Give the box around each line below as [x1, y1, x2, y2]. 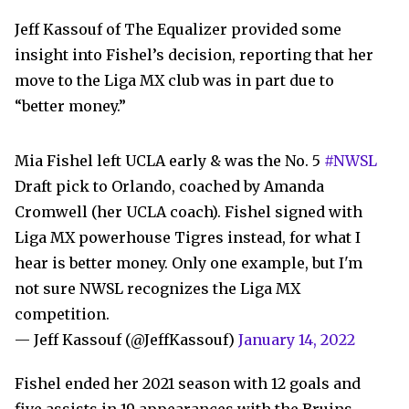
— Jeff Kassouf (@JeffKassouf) [15, 330, 238, 350]
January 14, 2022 [238, 330, 355, 350]
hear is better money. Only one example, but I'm [15, 254, 362, 273]
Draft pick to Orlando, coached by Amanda [15, 177, 324, 196]
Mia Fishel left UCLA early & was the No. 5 [15, 152, 324, 171]
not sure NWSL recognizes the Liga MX [15, 279, 300, 299]
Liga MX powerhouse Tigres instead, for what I [15, 228, 361, 247]
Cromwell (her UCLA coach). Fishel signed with [15, 203, 362, 222]
